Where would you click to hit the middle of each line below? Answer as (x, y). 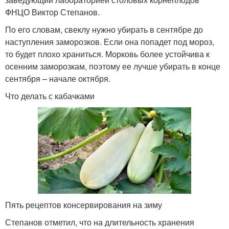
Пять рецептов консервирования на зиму (84, 204)
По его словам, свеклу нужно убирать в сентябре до (104, 29)
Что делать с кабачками (50, 96)
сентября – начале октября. (58, 78)
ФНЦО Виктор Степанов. (52, 12)
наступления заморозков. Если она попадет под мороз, (110, 42)
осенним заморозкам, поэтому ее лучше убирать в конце (113, 66)
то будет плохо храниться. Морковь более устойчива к (107, 54)
